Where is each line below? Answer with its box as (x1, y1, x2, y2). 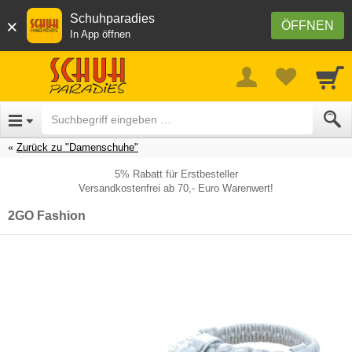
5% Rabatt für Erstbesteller (114, 167, 238, 180)
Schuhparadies (70, 12, 155, 25)
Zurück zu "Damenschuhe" (16, 141, 138, 153)
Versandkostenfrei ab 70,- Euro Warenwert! (79, 181, 273, 194)
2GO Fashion (8, 208, 86, 222)
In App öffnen (70, 28, 130, 40)
